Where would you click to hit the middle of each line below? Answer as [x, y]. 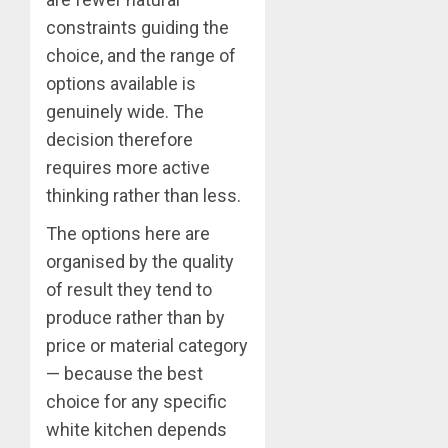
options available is [121, 83]
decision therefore [119, 139]
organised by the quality [140, 261]
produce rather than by [135, 317]
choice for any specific [136, 401]
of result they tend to [129, 289]
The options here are [128, 233]
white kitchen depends [136, 429]
